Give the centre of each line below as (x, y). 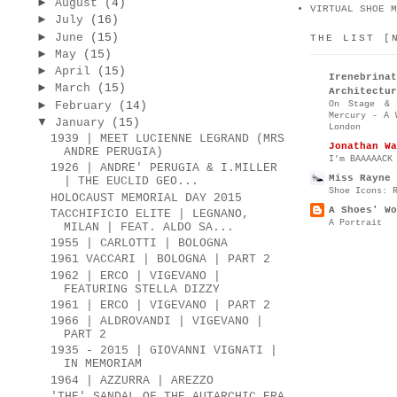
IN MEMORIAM (103, 364)
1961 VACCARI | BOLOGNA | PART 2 (161, 260)
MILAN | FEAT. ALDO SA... (149, 227)
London (345, 126)
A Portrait (355, 222)
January (79, 122)
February (83, 105)
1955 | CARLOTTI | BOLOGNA (140, 244)
